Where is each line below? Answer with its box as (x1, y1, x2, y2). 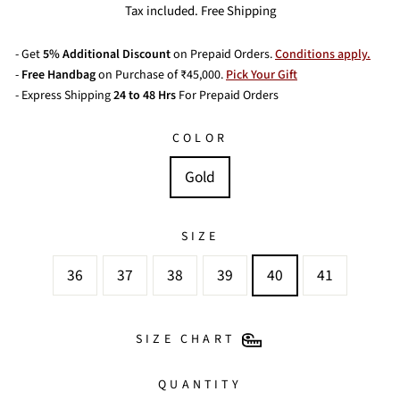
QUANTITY (158, 375, 242, 394)
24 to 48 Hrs (111, 87, 176, 104)
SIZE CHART (136, 330, 235, 348)
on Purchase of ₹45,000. (96, 66, 226, 84)
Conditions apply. (275, 46, 371, 63)
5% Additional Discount (43, 46, 171, 63)
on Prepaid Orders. (171, 46, 275, 63)
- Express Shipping (15, 87, 111, 104)
